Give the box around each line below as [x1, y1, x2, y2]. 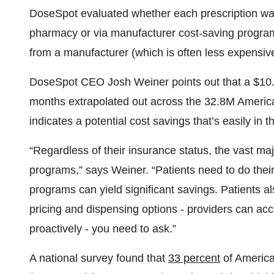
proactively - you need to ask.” [29, 223, 176, 235]
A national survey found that [29, 252, 168, 264]
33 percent [168, 252, 220, 264]
